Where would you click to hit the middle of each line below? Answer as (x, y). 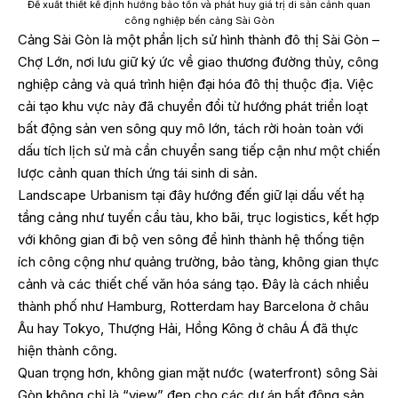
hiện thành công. (68, 350)
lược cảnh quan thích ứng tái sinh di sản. (138, 172)
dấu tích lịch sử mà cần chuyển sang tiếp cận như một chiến (199, 150)
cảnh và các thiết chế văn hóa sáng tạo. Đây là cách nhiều (193, 283)
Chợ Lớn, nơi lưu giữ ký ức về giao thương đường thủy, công (198, 61)
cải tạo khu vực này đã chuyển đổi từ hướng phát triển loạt (193, 106)
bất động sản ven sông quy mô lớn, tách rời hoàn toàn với (191, 128)
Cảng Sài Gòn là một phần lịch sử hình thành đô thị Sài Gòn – (199, 39)
